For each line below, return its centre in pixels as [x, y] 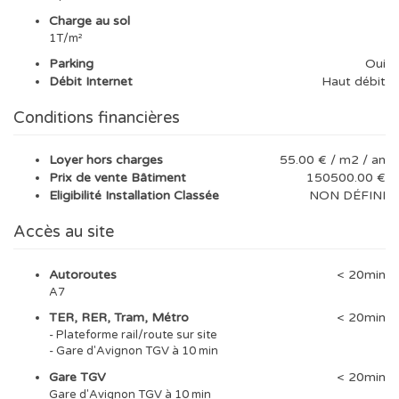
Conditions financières [97, 118]
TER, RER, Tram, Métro [119, 318]
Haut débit [354, 82]
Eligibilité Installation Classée [134, 196]
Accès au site [64, 232]
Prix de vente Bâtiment [118, 178]
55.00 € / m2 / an [333, 160]
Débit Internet [91, 82]
